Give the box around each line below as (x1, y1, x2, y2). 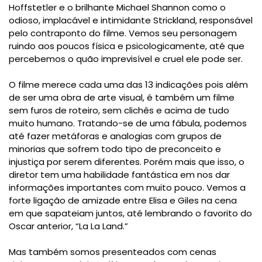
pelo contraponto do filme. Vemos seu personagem (9, 27, 237, 40)
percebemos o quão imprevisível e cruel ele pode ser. (9, 53, 243, 65)
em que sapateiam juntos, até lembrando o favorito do (9, 207, 252, 220)
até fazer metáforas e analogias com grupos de (9, 130, 222, 143)
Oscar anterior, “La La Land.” (9, 220, 128, 233)
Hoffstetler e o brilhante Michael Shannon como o (9, 1, 226, 14)
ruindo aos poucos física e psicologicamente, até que (9, 40, 244, 53)
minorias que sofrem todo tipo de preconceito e (9, 143, 221, 156)
